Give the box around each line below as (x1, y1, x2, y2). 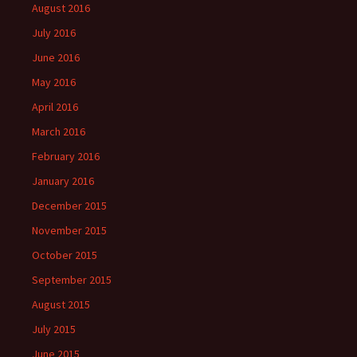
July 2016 (32, 25, 76, 40)
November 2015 (32, 223, 107, 237)
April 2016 (32, 100, 78, 114)
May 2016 (32, 75, 76, 89)
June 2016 (32, 50, 80, 65)
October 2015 (32, 248, 97, 262)
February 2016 (32, 149, 100, 163)
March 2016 (32, 124, 85, 139)
